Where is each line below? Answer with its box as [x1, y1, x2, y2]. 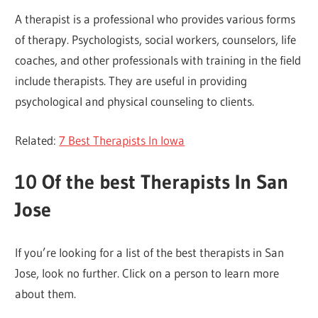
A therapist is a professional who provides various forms [15, 11, 296, 27]
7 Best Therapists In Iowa [59, 132, 185, 148]
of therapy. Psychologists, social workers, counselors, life [15, 32, 297, 48]
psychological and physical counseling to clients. [15, 94, 255, 109]
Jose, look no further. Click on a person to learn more [15, 265, 280, 280]
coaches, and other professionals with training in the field [15, 53, 302, 68]
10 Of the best [15, 170, 141, 194]
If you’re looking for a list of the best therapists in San [15, 244, 285, 260]
